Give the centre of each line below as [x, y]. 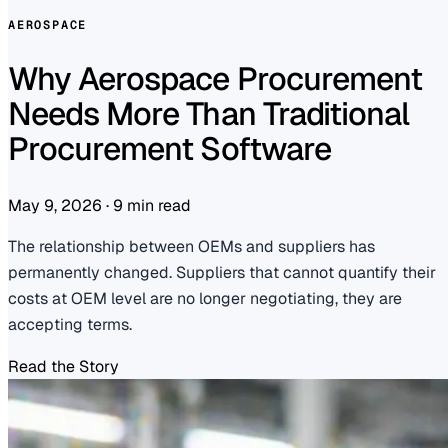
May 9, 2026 [57, 205]
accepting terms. [70, 324]
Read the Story [63, 366]
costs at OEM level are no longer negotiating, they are [205, 298]
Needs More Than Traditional [209, 114]
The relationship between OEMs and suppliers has [191, 246]
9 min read [152, 205]
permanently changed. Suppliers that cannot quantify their [222, 272]
